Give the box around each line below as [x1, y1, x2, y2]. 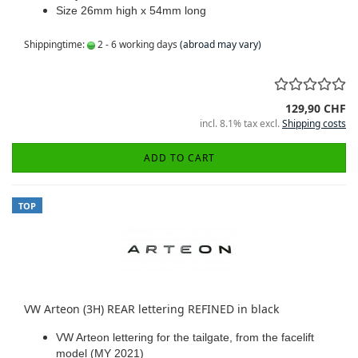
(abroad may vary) [180, 38, 261, 51]
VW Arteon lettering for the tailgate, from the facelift [56, 331, 314, 344]
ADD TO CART [143, 151, 215, 165]
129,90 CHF [285, 101, 346, 116]
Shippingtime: [24, 38, 87, 51]
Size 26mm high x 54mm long [56, 4, 206, 17]
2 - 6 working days [95, 38, 177, 51]
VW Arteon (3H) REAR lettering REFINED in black [24, 301, 279, 316]
